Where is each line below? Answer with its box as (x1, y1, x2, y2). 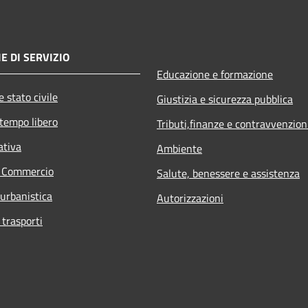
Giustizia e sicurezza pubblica (157, 91, 293, 108)
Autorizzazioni (157, 190, 223, 207)
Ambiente (157, 140, 202, 157)
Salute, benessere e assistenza (157, 165, 300, 182)
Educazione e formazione (157, 66, 273, 83)
